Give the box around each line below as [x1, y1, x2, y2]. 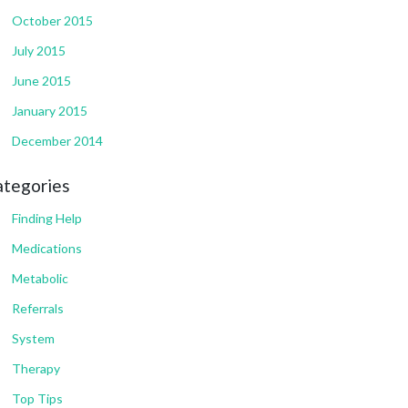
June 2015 [12, 72, 71, 88]
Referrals [12, 300, 64, 316]
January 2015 [12, 102, 87, 118]
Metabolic [12, 270, 68, 286]
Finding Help [12, 209, 82, 226]
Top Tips [12, 390, 63, 406]
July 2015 [12, 42, 66, 58]
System [12, 330, 55, 346]
